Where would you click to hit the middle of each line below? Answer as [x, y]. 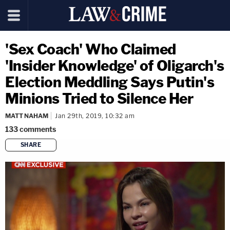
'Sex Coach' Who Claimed [91, 49]
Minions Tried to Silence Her [99, 99]
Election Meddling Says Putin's [110, 82]
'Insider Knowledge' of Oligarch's [115, 66]
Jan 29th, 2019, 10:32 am [95, 116]
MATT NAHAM [27, 116]
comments [38, 129]
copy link [133, 161]
